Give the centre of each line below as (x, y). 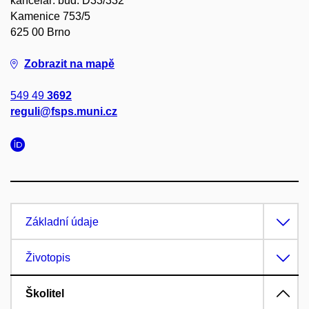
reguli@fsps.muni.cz (64, 111)
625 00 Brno (40, 32)
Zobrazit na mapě (69, 64)
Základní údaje (62, 222)
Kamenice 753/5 (50, 16)
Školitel (45, 293)
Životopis (48, 258)
